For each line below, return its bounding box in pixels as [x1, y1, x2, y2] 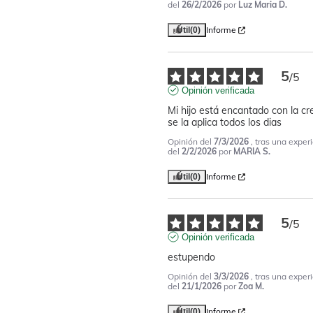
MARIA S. [233, 146, 270, 156]
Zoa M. [238, 281, 264, 291]
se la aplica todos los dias [167, 116, 282, 129]
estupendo [167, 251, 215, 263]
